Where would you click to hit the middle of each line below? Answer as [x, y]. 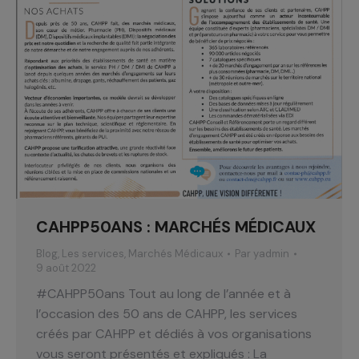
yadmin [271, 253]
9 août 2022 [66, 268]
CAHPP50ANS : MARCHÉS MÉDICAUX [176, 226]
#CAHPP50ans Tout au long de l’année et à [163, 293]
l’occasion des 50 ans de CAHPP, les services [167, 313]
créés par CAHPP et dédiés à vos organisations [174, 333]
